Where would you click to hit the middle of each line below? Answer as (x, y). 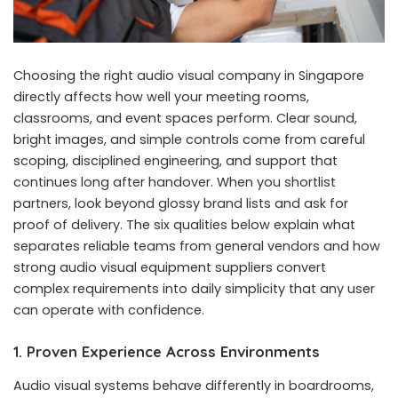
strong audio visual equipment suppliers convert (170, 268)
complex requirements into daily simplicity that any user (194, 289)
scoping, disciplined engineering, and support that (175, 161)
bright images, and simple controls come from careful (189, 140)
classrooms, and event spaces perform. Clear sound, (185, 119)
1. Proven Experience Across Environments (167, 352)
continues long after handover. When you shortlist (175, 183)
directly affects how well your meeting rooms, (161, 97)
